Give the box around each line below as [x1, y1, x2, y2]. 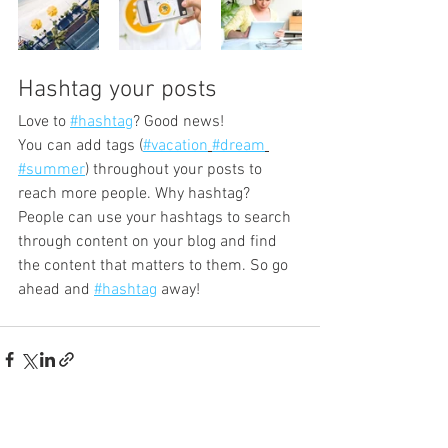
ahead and [18, 279, 94, 300]
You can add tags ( [18, 135, 143, 156]
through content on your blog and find [18, 231, 281, 252]
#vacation [143, 135, 208, 156]
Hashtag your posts [18, 75, 217, 104]
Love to [18, 111, 70, 132]
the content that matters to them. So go [18, 255, 292, 276]
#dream [212, 135, 265, 156]
